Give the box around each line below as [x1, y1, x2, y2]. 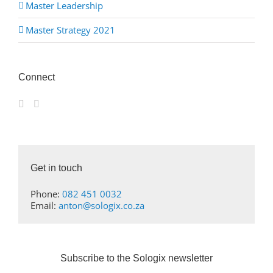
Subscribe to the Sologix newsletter [60, 252, 213, 263]
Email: [30, 199, 58, 212]
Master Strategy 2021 [26, 24, 115, 37]
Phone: [30, 188, 62, 200]
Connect [18, 72, 55, 83]
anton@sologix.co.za [58, 199, 144, 212]
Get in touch [30, 162, 82, 173]
